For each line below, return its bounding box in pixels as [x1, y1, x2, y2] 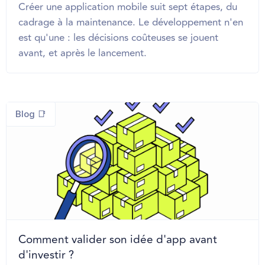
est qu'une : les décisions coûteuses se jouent [18, 30, 218, 46]
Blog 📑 [15, 108, 46, 119]
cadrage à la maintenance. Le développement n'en [18, 14, 243, 30]
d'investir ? [18, 245, 74, 264]
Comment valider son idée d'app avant [18, 230, 217, 248]
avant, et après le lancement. [18, 45, 147, 61]
